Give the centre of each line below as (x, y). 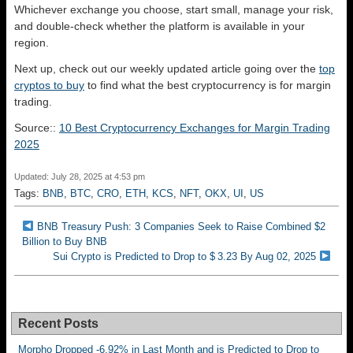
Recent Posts (58, 323)
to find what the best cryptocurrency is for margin (208, 85)
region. (32, 42)
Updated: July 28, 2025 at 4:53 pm (80, 176)
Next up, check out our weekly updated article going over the (167, 68)
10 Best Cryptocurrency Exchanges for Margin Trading (195, 127)
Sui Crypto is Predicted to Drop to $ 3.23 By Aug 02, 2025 (185, 256)
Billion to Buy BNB (65, 241)
